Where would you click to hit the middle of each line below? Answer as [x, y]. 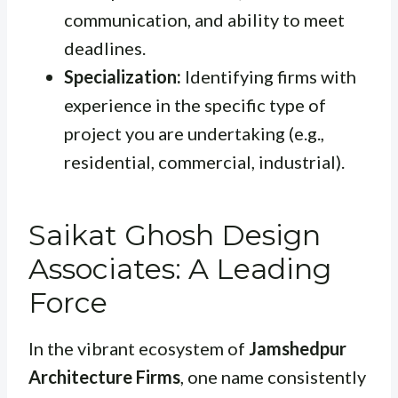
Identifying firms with [269, 77]
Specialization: [123, 77]
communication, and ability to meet [204, 20]
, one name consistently [273, 377]
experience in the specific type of [195, 105]
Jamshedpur [298, 349]
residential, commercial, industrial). [204, 162]
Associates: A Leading [180, 269]
